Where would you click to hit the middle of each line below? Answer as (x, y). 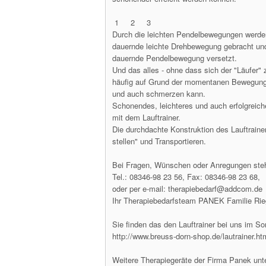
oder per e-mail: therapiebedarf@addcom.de (187, 189)
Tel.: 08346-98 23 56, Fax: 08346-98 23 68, (186, 177)
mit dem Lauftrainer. (146, 117)
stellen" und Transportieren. (159, 141)
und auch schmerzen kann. (159, 94)
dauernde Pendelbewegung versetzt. (175, 58)
